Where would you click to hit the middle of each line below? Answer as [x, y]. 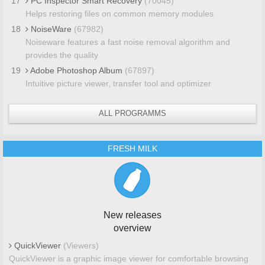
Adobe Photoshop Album [76, 70]
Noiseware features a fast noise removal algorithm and [127, 42]
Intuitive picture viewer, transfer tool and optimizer [118, 83]
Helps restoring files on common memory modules [119, 13]
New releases [132, 215]
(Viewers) [81, 245]
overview [132, 228]
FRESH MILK [132, 148]
